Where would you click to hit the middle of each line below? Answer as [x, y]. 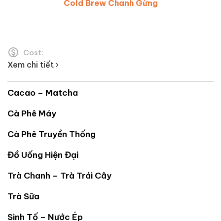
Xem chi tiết [32, 64]
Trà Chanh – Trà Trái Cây [59, 175]
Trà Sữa [23, 196]
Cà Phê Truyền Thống [52, 134]
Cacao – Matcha [43, 92]
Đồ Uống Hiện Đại [43, 155]
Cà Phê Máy [32, 113]
